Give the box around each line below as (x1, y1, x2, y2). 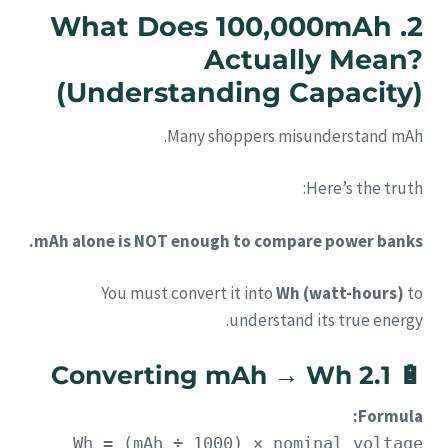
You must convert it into (101, 282, 276, 305)
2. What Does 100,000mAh (50, 10, 392, 44)
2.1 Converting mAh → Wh (359, 359, 391, 390)
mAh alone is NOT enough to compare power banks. (34, 229, 423, 252)
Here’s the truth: (306, 177, 423, 200)
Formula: (358, 405, 423, 428)
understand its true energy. (229, 309, 423, 332)
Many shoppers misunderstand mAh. (167, 124, 423, 147)
